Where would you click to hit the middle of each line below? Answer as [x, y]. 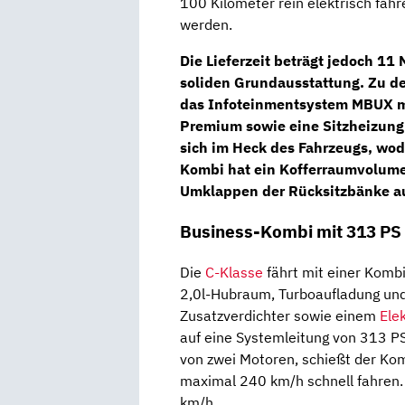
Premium [211, 126]
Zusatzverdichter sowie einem [280, 315]
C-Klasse [234, 272]
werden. [206, 25]
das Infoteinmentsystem [266, 104]
